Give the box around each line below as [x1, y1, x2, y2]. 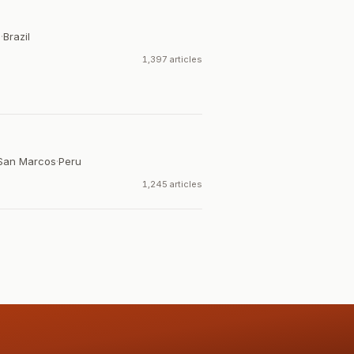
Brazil [3, 30, 30, 43]
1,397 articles [142, 54, 202, 65]
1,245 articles [142, 179, 202, 190]
